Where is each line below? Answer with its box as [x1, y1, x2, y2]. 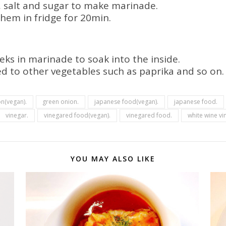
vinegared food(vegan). [44, 111, 110, 120]
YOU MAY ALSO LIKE [71, 154, 155, 163]
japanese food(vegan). [94, 97, 158, 106]
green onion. [42, 97, 79, 106]
